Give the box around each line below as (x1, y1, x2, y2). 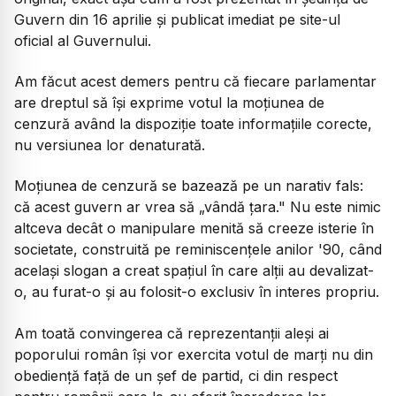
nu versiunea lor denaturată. (14, 136, 205, 155)
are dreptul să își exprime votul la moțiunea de (14, 94, 324, 112)
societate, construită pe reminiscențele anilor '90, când (14, 240, 382, 259)
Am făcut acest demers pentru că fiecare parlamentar (14, 72, 377, 91)
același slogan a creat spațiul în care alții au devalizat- (14, 262, 374, 280)
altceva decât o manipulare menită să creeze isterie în (14, 219, 374, 238)
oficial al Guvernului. (14, 31, 151, 49)
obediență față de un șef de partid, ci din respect (14, 366, 338, 385)
